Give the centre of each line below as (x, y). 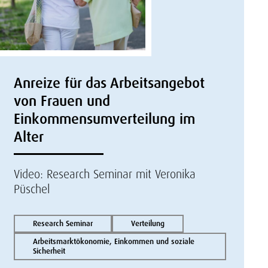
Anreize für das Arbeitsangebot (109, 83)
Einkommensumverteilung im (105, 119)
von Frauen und (62, 101)
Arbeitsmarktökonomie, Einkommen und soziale (114, 241)
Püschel (32, 189)
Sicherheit (49, 251)
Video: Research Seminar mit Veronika (105, 174)
